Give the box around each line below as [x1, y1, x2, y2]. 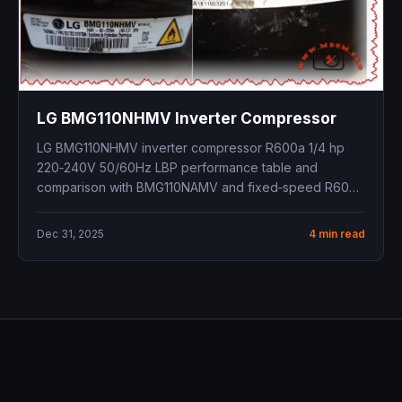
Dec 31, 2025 [37, 227, 104, 241]
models [37, 199, 80, 215]
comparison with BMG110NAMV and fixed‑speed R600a [37, 179, 364, 196]
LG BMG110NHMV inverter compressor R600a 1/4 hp [37, 140, 345, 156]
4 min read [309, 227, 365, 241]
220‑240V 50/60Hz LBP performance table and [37, 160, 318, 176]
